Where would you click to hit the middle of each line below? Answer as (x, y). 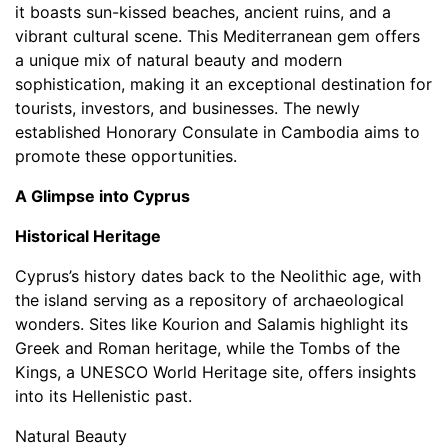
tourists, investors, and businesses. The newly (187, 108)
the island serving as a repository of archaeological (209, 300)
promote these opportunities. (126, 156)
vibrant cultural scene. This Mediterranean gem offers (217, 36)
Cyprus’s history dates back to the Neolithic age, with (218, 276)
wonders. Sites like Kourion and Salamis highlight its (211, 324)
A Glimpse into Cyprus (102, 196)
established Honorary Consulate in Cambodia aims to (217, 132)
